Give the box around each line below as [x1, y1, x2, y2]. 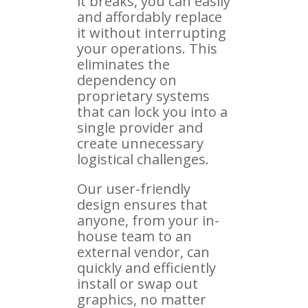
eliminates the [77, 54, 170, 74]
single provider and [77, 118, 203, 137]
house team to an [77, 226, 192, 245]
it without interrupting [77, 23, 226, 42]
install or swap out [77, 274, 198, 293]
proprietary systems [77, 86, 210, 105]
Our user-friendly [77, 179, 190, 198]
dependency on [77, 70, 177, 89]
